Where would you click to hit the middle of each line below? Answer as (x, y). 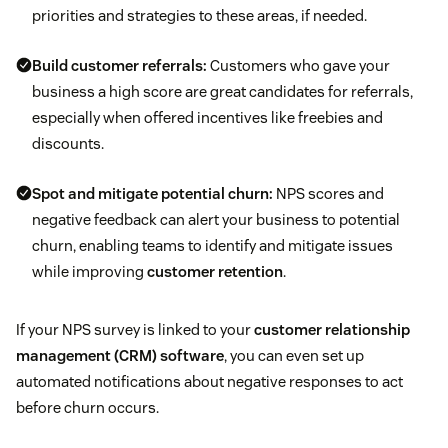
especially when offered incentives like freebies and (207, 118)
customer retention (215, 272)
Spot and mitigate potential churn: (152, 194)
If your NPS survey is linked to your (135, 330)
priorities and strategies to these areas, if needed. (199, 16)
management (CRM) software (120, 356)
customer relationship (332, 330)
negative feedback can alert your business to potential (216, 220)
